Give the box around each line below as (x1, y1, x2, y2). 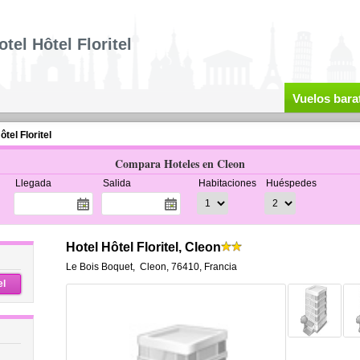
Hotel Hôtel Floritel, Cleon (65, 240, 221, 254)
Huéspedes (265, 178, 317, 189)
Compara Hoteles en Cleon (115, 155, 245, 172)
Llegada (14, 178, 51, 189)
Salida (102, 178, 131, 189)
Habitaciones (198, 178, 256, 189)
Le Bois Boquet (65, 261, 133, 272)
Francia (203, 261, 237, 272)
